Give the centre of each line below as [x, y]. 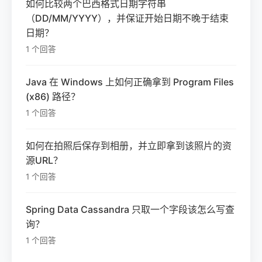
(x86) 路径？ [53, 97]
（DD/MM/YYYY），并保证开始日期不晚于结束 [127, 18]
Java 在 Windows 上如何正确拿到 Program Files [130, 82]
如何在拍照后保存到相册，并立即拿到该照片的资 [129, 145]
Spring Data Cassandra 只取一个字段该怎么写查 [130, 209]
